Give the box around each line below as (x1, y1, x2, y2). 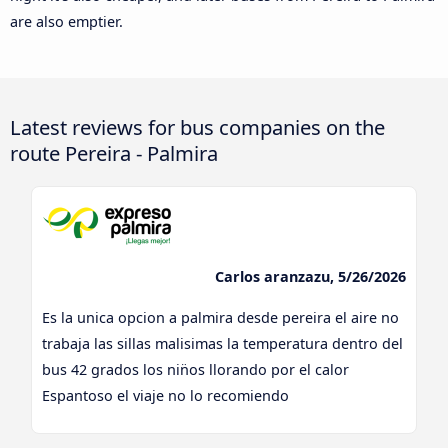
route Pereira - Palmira (10, 139, 218, 168)
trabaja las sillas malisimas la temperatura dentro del (42, 333, 404, 353)
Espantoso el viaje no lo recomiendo (42, 385, 290, 405)
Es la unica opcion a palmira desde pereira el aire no (42, 307, 400, 327)
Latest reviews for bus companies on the (10, 113, 385, 142)
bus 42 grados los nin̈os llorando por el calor (42, 359, 350, 379)
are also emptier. (10, 12, 123, 32)
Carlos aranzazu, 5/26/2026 (214, 267, 406, 287)
